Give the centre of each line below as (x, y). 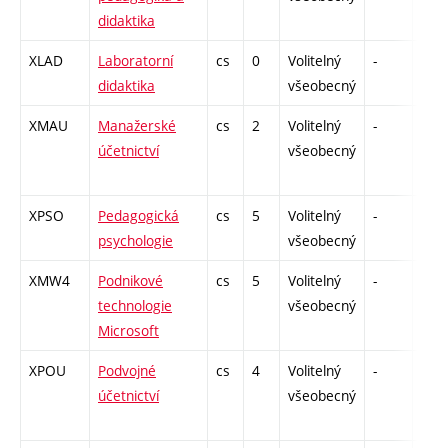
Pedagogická (138, 216)
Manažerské (137, 126)
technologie (135, 306)
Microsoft (128, 331)
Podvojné (127, 371)
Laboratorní (135, 61)
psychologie (135, 241)
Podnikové (130, 281)
